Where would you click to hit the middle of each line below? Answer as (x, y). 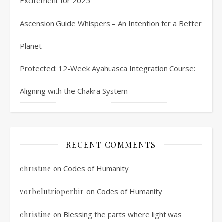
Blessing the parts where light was (123, 214)
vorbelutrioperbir (52, 191)
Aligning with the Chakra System (74, 90)
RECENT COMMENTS (111, 144)
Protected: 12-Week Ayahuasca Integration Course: (108, 68)
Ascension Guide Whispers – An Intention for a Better (111, 23)
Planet (31, 45)
